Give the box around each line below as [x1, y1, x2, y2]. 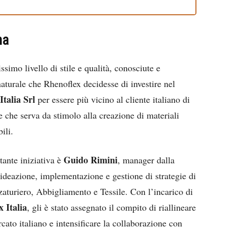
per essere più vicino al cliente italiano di [35, 93, 190, 105]
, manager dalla [118, 153, 175, 166]
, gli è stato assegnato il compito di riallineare [27, 201, 196, 213]
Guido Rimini [64, 153, 118, 166]
